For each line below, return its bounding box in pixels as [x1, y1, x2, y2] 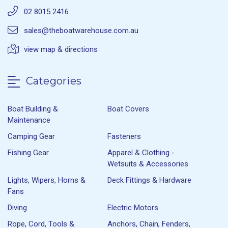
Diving [8, 203, 27, 212]
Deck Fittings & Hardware [107, 175, 192, 185]
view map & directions [24, 45, 98, 54]
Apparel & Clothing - [107, 148, 175, 157]
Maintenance [8, 115, 50, 125]
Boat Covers [107, 104, 150, 113]
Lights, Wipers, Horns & [8, 175, 85, 185]
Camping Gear [8, 131, 55, 141]
